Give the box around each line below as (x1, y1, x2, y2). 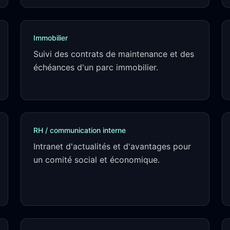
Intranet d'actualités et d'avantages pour (33, 141, 191, 151)
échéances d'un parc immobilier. (33, 62, 158, 72)
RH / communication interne (33, 126, 126, 135)
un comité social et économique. (33, 155, 160, 165)
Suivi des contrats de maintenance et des (33, 49, 194, 59)
